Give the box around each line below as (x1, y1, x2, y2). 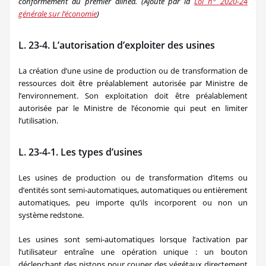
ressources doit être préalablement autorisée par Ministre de (18, 77, 248, 88)
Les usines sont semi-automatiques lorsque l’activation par (18, 233, 248, 245)
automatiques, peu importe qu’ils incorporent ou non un (18, 197, 248, 208)
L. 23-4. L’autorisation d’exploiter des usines (18, 38, 215, 52)
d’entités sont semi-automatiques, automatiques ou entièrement (18, 184, 248, 195)
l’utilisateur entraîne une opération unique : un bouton (18, 246, 248, 257)
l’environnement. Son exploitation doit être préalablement (18, 90, 248, 101)
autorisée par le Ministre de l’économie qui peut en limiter (18, 102, 248, 113)
